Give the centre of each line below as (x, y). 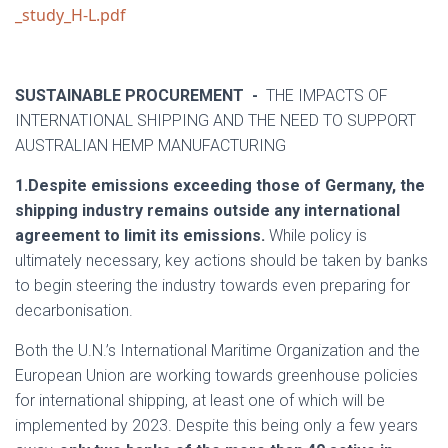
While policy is (316, 235)
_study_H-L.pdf (70, 15)
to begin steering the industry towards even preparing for (212, 285)
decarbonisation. (74, 310)
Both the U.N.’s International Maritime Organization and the (217, 350)
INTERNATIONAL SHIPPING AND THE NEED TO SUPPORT (215, 120)
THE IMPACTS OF (325, 95)
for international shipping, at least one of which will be (200, 400)
